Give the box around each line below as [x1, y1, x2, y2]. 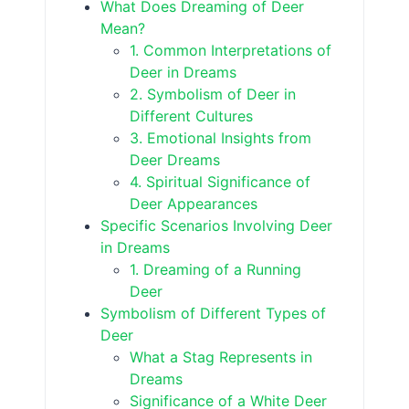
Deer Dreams [130, 150, 221, 169]
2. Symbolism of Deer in [130, 84, 297, 103]
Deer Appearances [130, 194, 258, 213]
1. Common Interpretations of [130, 40, 332, 59]
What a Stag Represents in [130, 347, 313, 366]
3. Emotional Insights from [130, 128, 312, 147]
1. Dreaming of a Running [130, 259, 302, 278]
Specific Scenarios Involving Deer [100, 215, 333, 235]
